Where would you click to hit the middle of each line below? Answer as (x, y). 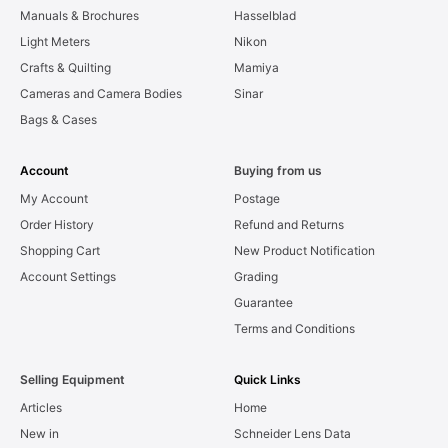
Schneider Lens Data (292, 434)
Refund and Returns (289, 225)
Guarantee (263, 303)
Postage (257, 199)
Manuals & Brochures (79, 16)
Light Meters (55, 42)
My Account (54, 199)
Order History (57, 225)
